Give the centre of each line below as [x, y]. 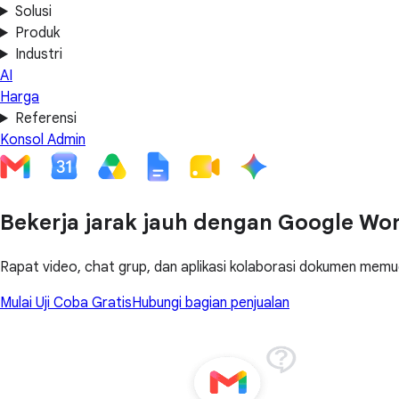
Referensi [45, 118]
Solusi [33, 12]
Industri [38, 54]
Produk [37, 33]
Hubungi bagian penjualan [211, 302]
